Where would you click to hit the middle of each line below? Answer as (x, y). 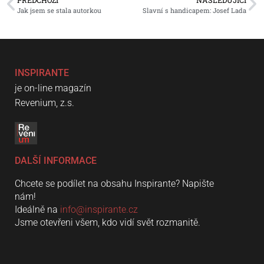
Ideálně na (37, 210)
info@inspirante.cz (99, 210)
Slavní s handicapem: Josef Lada (194, 10)
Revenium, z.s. (44, 103)
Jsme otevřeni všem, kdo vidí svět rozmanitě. (108, 223)
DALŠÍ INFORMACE (56, 161)
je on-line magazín (53, 88)
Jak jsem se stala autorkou (59, 10)
